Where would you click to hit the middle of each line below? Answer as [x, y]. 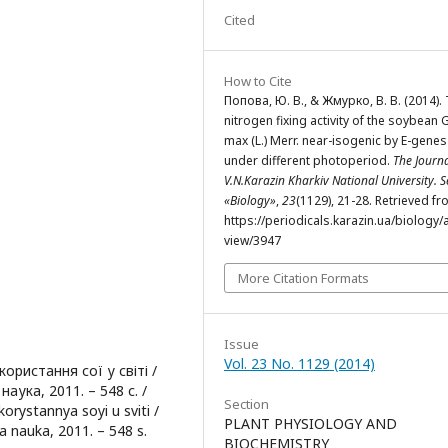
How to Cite [258, 81]
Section [246, 404]
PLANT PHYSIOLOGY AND [310, 424]
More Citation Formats [303, 278]
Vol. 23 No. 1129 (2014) [299, 364]
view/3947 [252, 241]
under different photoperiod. [308, 161]
